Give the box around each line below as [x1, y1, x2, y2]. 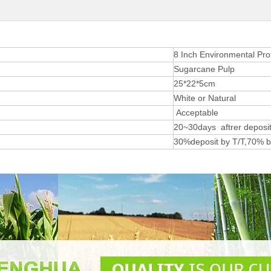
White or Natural [174, 93, 236, 103]
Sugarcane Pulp [174, 64, 235, 74]
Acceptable [174, 108, 218, 117]
